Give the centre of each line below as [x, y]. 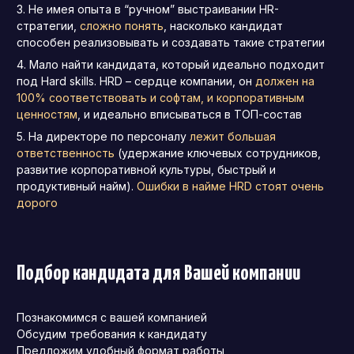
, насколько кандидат [223, 25]
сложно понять [122, 25]
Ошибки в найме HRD [196, 186]
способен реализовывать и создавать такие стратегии [171, 42]
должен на [285, 81]
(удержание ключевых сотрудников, [219, 153]
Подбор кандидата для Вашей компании [163, 273]
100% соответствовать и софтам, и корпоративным [160, 97]
